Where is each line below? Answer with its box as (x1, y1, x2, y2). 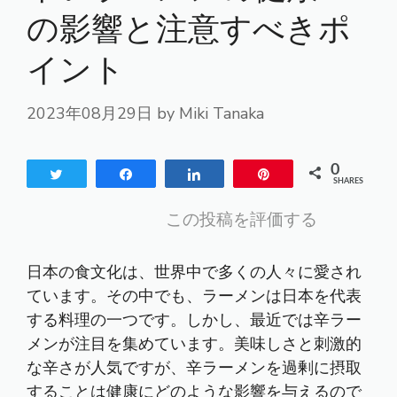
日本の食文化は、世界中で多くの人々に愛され (27, 261, 362, 283)
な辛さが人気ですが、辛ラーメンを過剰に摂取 (27, 357, 362, 378)
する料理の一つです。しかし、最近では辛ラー (27, 309, 362, 331)
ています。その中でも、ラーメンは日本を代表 (27, 285, 362, 307)
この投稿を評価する (166, 208, 317, 231)
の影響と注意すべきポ (27, 8, 351, 51)
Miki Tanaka (179, 103, 264, 124)
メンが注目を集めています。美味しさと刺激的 (27, 333, 362, 354)
